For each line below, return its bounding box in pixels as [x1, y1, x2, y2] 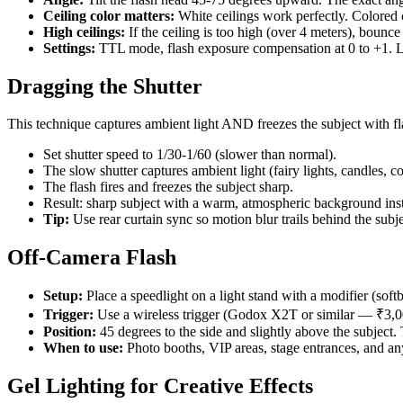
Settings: [43, 40, 95, 56]
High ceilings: [43, 23, 125, 40]
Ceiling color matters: [43, 7, 175, 23]
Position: [43, 324, 96, 340]
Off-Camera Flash [7, 246, 176, 270]
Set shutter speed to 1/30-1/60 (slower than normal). [43, 147, 336, 163]
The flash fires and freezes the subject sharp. [43, 179, 293, 195]
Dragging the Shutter [7, 74, 202, 98]
